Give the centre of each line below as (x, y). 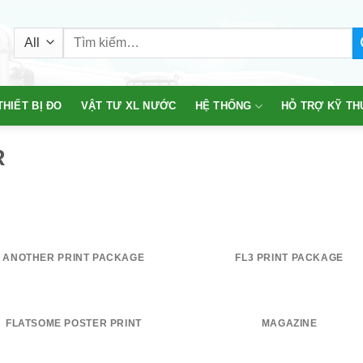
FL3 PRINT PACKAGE (289, 258)
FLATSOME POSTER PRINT (73, 323)
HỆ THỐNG (223, 106)
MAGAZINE (289, 323)
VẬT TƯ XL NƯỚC (128, 106)
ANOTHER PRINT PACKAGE (74, 258)
